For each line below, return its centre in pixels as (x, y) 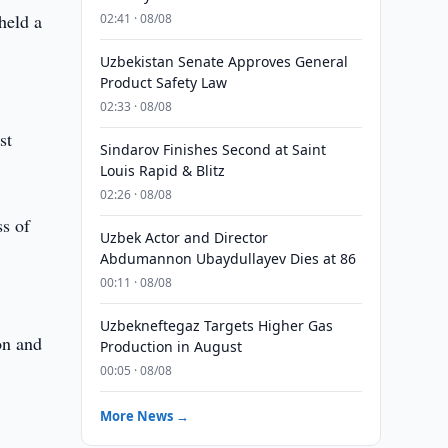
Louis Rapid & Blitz (162, 170)
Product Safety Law (163, 82)
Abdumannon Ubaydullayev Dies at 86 (227, 258)
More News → (144, 416)
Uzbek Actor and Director (183, 237)
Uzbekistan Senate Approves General (223, 61)
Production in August (170, 346)
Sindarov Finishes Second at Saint (212, 149)
